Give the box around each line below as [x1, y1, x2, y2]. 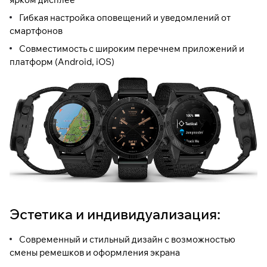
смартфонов [10, 24, 63, 36]
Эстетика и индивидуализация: [10, 205, 221, 223]
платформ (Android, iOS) [10, 55, 114, 67]
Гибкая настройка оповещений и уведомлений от [19, 11, 231, 23]
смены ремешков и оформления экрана [10, 247, 180, 259]
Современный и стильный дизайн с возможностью [19, 234, 235, 246]
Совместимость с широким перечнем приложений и [19, 42, 244, 54]
